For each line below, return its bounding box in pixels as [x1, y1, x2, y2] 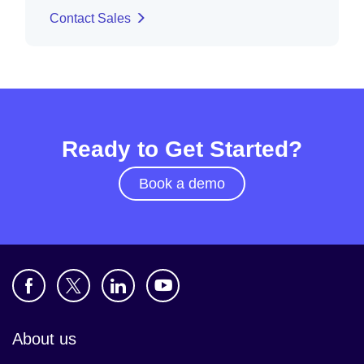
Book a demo [139, 175, 225, 192]
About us [12, 329, 76, 348]
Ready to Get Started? [62, 136, 302, 162]
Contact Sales [50, 11, 131, 25]
